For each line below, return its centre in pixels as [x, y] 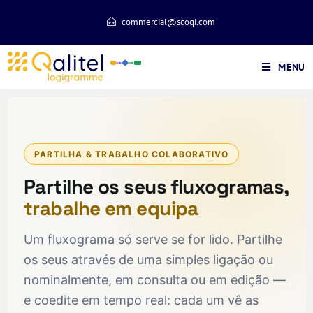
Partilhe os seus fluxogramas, [156, 187]
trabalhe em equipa [111, 208]
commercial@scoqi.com [168, 22]
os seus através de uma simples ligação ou [148, 260]
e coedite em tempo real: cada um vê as [141, 300]
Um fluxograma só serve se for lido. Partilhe [153, 239]
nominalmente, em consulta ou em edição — [155, 280]
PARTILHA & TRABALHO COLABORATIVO [132, 154]
